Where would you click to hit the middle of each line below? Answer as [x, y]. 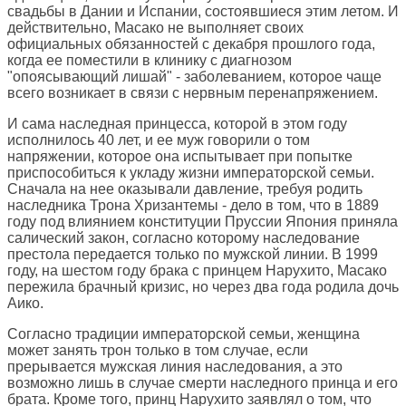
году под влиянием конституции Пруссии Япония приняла [203, 222]
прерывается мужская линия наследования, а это [175, 367]
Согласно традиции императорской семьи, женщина [184, 334]
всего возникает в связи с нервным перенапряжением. [193, 93]
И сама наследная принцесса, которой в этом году [177, 124]
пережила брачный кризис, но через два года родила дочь [203, 287]
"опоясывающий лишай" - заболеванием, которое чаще [194, 77]
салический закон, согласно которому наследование [184, 238]
